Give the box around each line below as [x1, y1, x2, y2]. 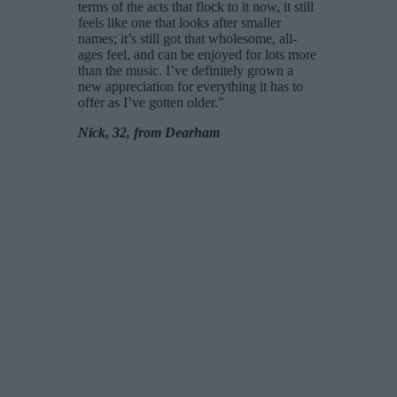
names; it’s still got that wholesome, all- [78, 31, 297, 47]
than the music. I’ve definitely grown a [78, 63, 293, 79]
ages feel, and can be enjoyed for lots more [78, 47, 316, 63]
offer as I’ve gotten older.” [78, 95, 224, 111]
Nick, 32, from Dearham [78, 125, 220, 141]
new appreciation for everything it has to [78, 79, 303, 95]
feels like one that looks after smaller [78, 15, 281, 31]
